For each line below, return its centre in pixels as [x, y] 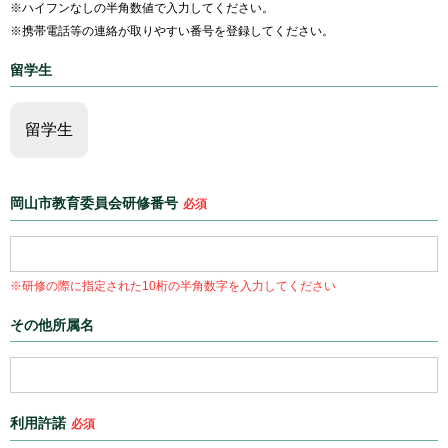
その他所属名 [52, 325]
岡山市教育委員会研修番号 [94, 203]
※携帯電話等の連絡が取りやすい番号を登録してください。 [172, 31]
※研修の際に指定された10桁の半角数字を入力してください [173, 286]
